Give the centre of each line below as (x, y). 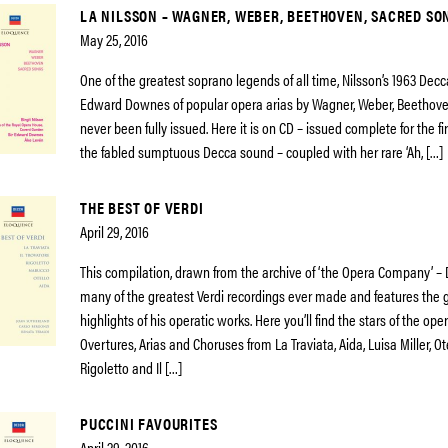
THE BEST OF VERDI (142, 207)
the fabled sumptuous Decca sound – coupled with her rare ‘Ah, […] (261, 151)
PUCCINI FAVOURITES (149, 423)
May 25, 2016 (114, 39)
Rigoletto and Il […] (131, 367)
